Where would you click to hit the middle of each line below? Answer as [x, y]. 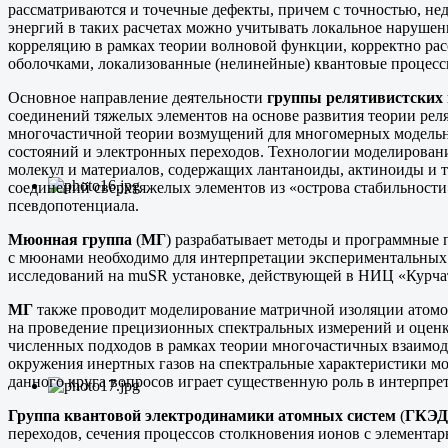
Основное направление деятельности [137, 97]
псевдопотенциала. [73, 205]
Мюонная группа [70, 239]
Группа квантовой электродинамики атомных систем [204, 415]
